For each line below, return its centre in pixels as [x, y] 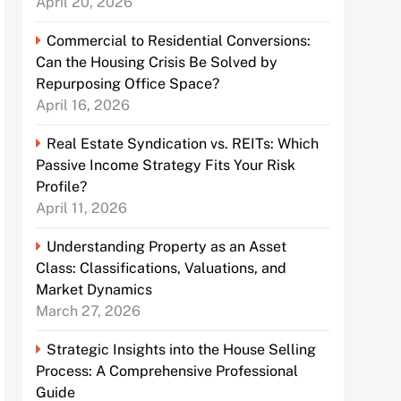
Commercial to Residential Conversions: [179, 41]
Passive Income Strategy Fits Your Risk [166, 166]
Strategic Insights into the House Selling [182, 350]
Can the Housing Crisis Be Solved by [157, 63]
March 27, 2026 [89, 311]
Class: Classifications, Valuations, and [162, 269]
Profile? [62, 187]
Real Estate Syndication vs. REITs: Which [183, 144]
